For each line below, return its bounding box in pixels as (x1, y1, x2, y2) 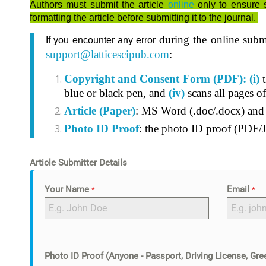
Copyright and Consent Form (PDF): (64, 72, 249, 85)
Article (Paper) (64, 104, 136, 118)
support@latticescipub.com (46, 47, 169, 61)
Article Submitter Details (30, 157, 127, 169)
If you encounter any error (46, 34, 159, 45)
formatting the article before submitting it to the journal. (30, 12, 258, 23)
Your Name (45, 184, 91, 195)
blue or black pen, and (64, 87, 169, 100)
